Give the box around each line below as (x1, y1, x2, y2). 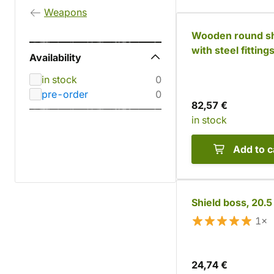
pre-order (42, 88, 88, 100)
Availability (29, 51, 81, 64)
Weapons (44, 6, 87, 18)
